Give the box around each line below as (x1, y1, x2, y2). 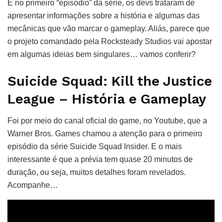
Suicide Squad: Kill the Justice (7, 73, 212, 89)
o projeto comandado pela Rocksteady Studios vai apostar (7, 37, 212, 46)
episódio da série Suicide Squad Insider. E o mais (7, 142, 182, 151)
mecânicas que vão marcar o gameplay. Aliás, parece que (7, 24, 210, 33)
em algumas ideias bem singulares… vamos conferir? (7, 50, 196, 59)
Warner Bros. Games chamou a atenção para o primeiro (7, 129, 202, 138)
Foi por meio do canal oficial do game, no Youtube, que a (7, 116, 207, 125)
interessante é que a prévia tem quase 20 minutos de (7, 155, 193, 164)
